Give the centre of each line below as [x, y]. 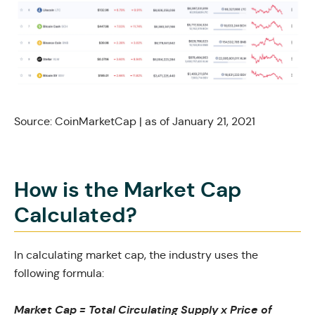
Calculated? [76, 215]
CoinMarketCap [96, 121]
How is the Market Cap [128, 189]
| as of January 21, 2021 [196, 121]
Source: [34, 121]
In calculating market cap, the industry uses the [136, 255]
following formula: [59, 273]
